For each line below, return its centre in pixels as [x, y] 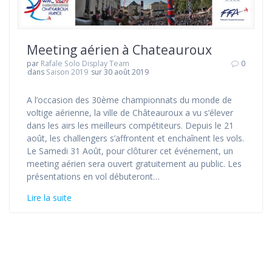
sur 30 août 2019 [120, 72]
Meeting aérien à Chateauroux [119, 49]
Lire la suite [49, 197]
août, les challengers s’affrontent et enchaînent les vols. [135, 138]
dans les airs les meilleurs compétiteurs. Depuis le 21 [130, 125]
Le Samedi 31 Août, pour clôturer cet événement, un [130, 151]
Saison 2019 [67, 72]
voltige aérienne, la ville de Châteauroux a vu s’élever [130, 112]
